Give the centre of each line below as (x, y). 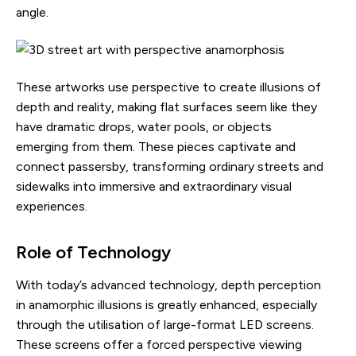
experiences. (52, 206)
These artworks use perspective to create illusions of (168, 87)
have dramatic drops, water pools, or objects (144, 126)
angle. (32, 12)
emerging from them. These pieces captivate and (156, 146)
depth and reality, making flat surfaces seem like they (166, 106)
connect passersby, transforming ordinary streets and (170, 166)
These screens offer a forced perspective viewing (159, 344)
